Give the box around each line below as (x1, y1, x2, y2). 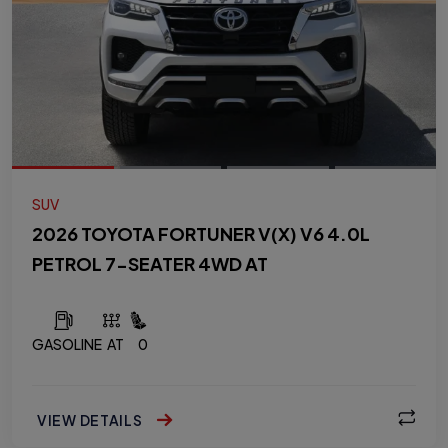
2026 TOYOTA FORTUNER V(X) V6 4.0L (32, 222, 370, 245)
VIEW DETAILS (37, 410, 146, 429)
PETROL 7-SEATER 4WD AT (32, 252, 268, 275)
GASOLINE (32, 335, 102, 353)
